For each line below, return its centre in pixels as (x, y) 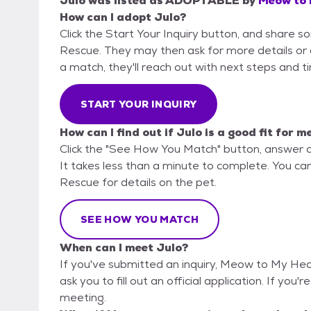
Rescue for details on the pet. (138, 183)
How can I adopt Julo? (123, 17)
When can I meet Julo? (124, 248)
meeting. (83, 298)
